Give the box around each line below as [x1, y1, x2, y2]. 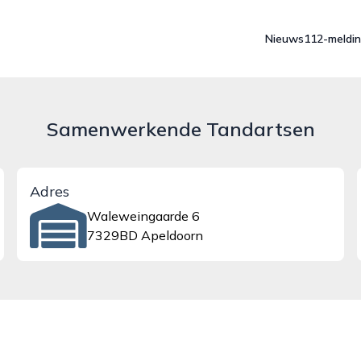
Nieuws [265, 31, 304, 46]
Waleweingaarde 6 [86, 208, 200, 224]
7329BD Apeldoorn [86, 227, 203, 243]
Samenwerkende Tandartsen [46, 117, 315, 141]
